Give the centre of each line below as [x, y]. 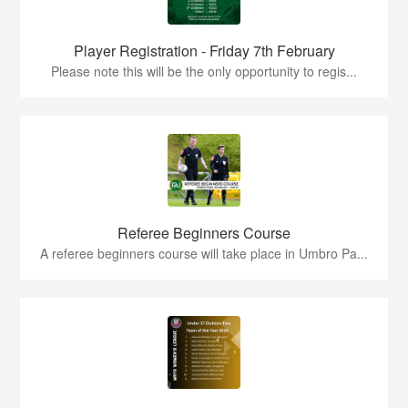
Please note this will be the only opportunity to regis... [204, 71]
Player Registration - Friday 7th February [204, 51]
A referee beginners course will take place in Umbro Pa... [204, 254]
